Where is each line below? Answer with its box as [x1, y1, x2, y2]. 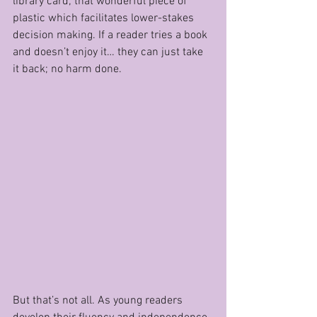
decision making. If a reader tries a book [13, 28, 210, 42]
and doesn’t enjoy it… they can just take [13, 45, 206, 59]
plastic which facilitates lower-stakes [13, 11, 197, 25]
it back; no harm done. [13, 62, 122, 76]
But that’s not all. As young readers [13, 294, 185, 308]
